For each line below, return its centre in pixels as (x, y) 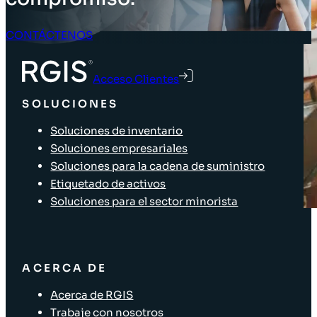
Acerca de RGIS (92, 295)
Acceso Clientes (136, 79)
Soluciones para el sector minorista (144, 201)
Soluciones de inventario (117, 130)
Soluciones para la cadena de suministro (158, 166)
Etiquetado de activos (108, 183)
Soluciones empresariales (119, 148)
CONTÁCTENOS (49, 35)
